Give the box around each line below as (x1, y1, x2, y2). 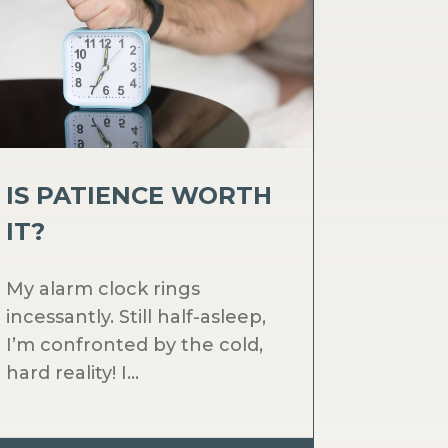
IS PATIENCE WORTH (6, 181, 273, 211)
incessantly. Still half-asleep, (6, 306, 267, 329)
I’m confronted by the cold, (6, 334, 264, 357)
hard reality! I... (6, 362, 140, 385)
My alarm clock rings (6, 278, 201, 301)
